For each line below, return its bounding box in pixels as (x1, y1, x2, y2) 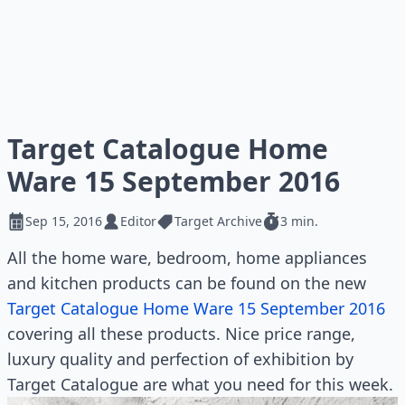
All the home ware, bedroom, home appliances (7, 247, 367, 268)
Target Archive (174, 212, 262, 230)
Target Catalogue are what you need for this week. (7, 373, 393, 395)
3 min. (280, 212, 318, 230)
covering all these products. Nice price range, (7, 323, 355, 344)
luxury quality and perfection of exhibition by (7, 348, 353, 370)
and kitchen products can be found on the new (7, 272, 366, 294)
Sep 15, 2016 (25, 212, 102, 230)
